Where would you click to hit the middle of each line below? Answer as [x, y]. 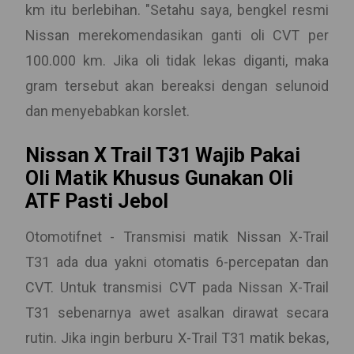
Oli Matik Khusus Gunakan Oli [159, 178]
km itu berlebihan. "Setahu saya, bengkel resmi [177, 10]
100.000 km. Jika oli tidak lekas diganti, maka [177, 60]
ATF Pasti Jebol [97, 201]
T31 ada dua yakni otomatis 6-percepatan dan [177, 262]
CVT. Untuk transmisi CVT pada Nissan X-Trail [177, 287]
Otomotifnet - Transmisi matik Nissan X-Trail [177, 237]
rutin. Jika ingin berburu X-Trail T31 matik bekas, [177, 338]
